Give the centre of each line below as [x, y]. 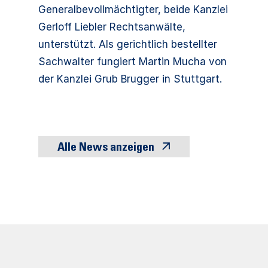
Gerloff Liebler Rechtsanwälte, [112, 27]
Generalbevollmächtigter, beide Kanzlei [133, 10]
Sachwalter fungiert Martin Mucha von [133, 62]
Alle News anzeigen [106, 148]
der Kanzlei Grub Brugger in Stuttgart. [130, 79]
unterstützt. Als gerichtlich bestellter [128, 44]
